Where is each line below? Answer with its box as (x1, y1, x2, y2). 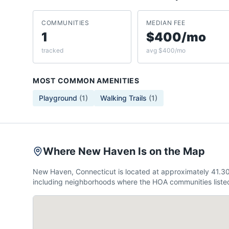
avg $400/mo (146, 47, 186, 54)
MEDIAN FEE (146, 19, 186, 27)
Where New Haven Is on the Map (43, 145, 205, 157)
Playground (39, 94, 77, 102)
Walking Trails (100, 94, 147, 102)
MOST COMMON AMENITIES (33, 76, 140, 85)
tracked (41, 47, 63, 54)
